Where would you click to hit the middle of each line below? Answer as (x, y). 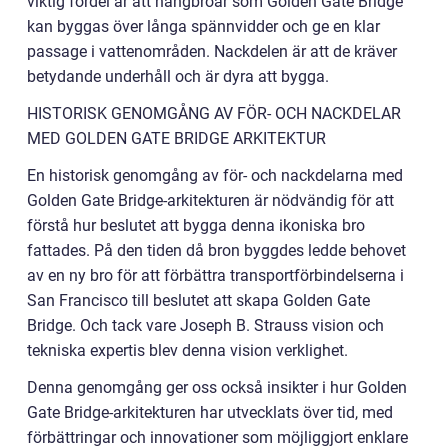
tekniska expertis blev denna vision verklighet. (187, 350)
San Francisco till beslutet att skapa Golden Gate (198, 300)
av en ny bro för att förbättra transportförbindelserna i (215, 275)
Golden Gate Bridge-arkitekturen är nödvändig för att (210, 200)
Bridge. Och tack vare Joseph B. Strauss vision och (205, 325)
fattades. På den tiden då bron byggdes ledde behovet (216, 250)
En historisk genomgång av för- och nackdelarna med (215, 175)
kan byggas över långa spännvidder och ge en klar (203, 26)
